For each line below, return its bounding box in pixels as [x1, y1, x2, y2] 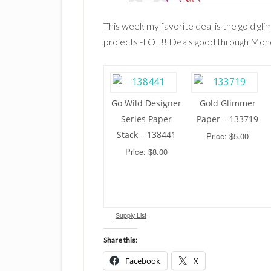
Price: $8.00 [125, 146, 168, 157]
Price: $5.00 [206, 130, 249, 142]
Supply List [116, 211, 146, 220]
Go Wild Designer [111, 97, 181, 109]
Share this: [103, 235, 137, 244]
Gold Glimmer [199, 97, 256, 109]
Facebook [125, 255, 160, 266]
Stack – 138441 [117, 129, 176, 140]
